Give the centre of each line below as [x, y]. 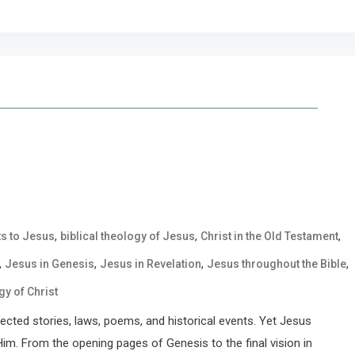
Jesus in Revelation [151, 264]
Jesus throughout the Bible [277, 264]
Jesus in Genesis [50, 264]
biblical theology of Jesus [128, 237]
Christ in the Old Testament [269, 237]
